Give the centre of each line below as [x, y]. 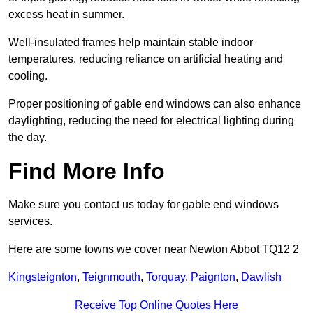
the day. [28, 138]
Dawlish [261, 277]
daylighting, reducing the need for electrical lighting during [151, 121]
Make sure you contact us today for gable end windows [144, 205]
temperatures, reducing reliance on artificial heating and [146, 59]
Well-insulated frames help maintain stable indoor [131, 43]
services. [30, 221]
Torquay [166, 277]
